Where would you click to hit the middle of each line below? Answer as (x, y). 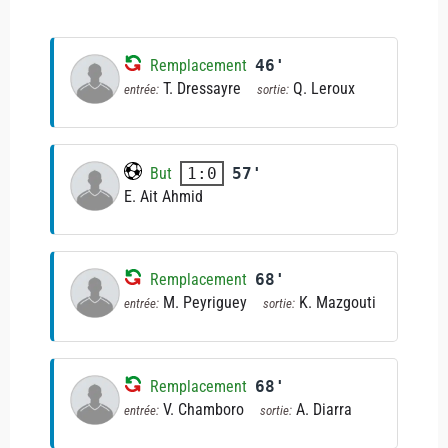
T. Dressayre (202, 88)
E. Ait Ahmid (163, 196)
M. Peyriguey (205, 302)
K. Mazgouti (337, 302)
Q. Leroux (324, 88)
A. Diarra (324, 409)
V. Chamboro (203, 409)
